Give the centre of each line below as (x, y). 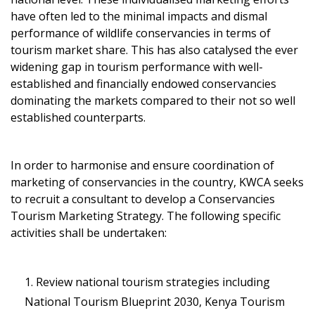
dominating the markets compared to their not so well (153, 101)
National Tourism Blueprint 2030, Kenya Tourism (155, 302)
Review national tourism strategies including (153, 282)
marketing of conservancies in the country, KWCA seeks (157, 182)
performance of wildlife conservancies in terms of (141, 33)
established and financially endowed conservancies (143, 84)
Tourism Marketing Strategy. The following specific (146, 216)
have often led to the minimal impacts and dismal (139, 16)
